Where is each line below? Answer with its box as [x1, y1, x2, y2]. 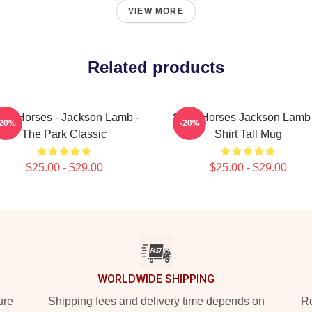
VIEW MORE [128, 6, 184, 16]
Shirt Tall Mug [214, 128, 282, 140]
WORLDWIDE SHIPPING [97, 272, 214, 286]
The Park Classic [22, 128, 107, 140]
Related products [88, 58, 224, 77]
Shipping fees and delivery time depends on [47, 295, 265, 307]
